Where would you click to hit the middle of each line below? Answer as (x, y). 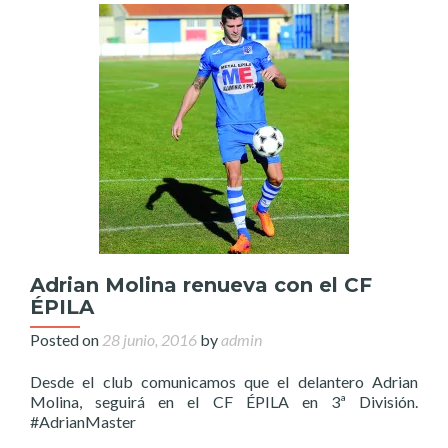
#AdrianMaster (83, 421)
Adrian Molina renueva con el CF (201, 285)
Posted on (66, 339)
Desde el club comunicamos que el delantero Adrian (224, 381)
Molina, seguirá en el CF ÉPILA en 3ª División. (224, 401)
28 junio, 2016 (149, 339)
